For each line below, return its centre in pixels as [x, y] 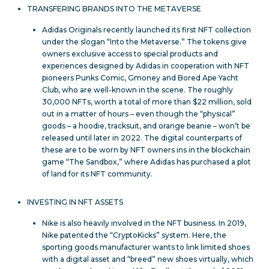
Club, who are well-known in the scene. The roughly [138, 89]
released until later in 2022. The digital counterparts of [142, 138]
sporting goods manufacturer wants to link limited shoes [146, 247]
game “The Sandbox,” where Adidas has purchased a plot [147, 162]
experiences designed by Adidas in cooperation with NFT [146, 65]
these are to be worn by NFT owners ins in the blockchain [146, 150]
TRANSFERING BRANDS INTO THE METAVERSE [114, 8]
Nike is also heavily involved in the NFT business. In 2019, [144, 223]
